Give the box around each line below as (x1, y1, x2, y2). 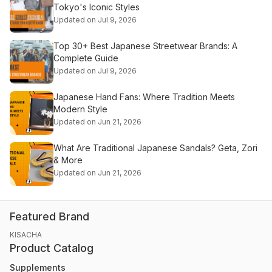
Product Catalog (10, 242, 93, 255)
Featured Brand (10, 210, 89, 223)
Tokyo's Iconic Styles (53, 2, 140, 13)
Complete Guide (53, 53, 118, 64)
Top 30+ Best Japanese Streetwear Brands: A (53, 41, 237, 52)
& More (53, 155, 83, 166)
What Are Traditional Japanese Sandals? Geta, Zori (53, 143, 257, 154)
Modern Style (53, 104, 107, 115)
